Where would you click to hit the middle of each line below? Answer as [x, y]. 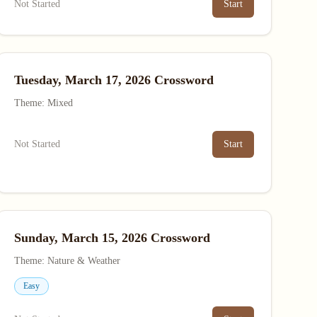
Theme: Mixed [43, 103]
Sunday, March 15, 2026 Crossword [112, 238]
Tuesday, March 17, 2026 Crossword [114, 80]
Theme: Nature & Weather [67, 261]
